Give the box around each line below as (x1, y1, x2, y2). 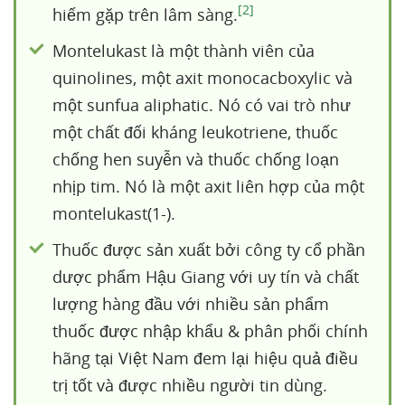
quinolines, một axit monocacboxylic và (52, 67, 353, 89)
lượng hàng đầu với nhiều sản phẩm (52, 293, 329, 315)
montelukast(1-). (52, 202, 175, 224)
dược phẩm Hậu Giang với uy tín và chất (52, 266, 359, 287)
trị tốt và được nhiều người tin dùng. (52, 374, 327, 396)
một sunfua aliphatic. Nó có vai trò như (52, 94, 351, 116)
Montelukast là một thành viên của (52, 40, 315, 61)
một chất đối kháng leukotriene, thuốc (52, 121, 338, 143)
